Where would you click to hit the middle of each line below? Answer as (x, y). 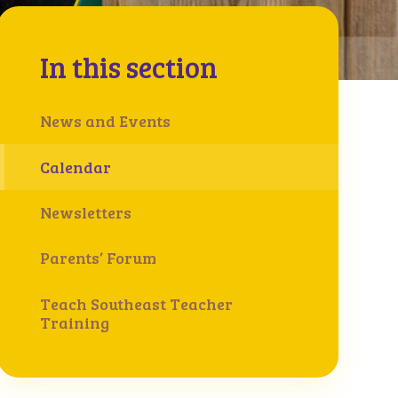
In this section (128, 67)
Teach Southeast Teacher (136, 303)
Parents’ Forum (98, 258)
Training (74, 322)
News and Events (105, 121)
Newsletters (85, 212)
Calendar (75, 167)
